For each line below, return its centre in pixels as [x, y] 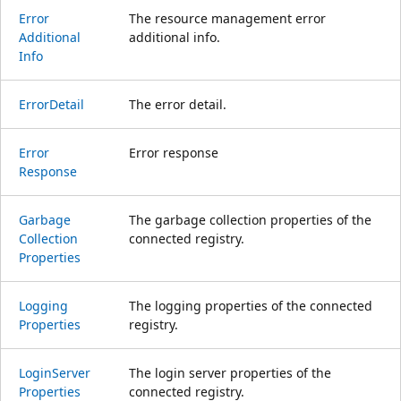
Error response [174, 152]
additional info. [175, 37]
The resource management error [227, 18]
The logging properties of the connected [251, 305]
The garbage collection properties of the [250, 219]
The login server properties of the [230, 372]
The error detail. [178, 104]
